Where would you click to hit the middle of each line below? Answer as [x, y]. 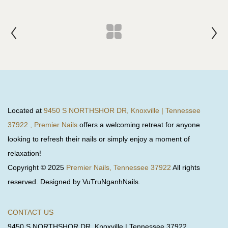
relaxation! [24, 153]
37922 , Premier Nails [42, 124]
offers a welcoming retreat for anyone [139, 124]
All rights [186, 167]
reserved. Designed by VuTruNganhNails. [74, 181]
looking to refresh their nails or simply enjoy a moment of [99, 139]
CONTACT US [31, 212]
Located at [26, 110]
